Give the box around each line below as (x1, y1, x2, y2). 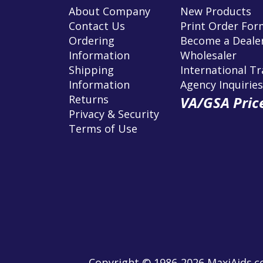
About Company (69, 4, 150, 18)
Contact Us (69, 18, 125, 33)
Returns (69, 92, 109, 106)
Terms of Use (69, 121, 137, 136)
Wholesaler (180, 48, 237, 62)
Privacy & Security (69, 106, 159, 121)
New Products (180, 4, 251, 18)
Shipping (69, 62, 114, 77)
